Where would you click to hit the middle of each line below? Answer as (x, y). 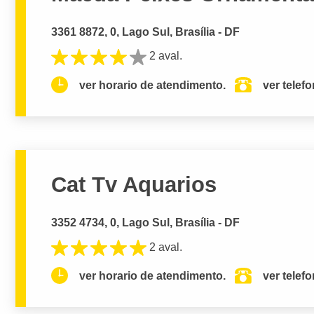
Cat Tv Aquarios (134, 185)
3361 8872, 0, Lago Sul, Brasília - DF (146, 32)
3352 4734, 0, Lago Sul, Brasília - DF (146, 223)
